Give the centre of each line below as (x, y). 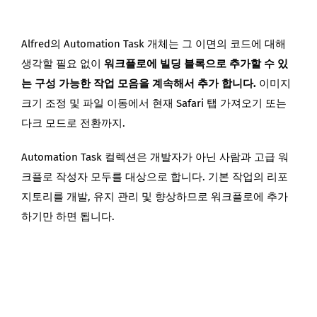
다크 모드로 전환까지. (73, 123)
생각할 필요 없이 (63, 63)
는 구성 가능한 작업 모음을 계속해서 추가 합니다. (140, 83)
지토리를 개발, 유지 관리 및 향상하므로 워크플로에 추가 (155, 196)
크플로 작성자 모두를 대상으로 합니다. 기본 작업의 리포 (155, 177)
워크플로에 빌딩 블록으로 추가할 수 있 (196, 63)
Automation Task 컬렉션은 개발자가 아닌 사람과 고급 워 (155, 157)
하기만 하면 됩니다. (68, 216)
